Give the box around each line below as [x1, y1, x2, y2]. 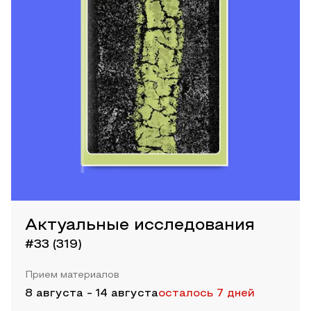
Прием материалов [25, 270, 119, 280]
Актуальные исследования [25, 217, 255, 233]
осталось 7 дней [158, 288, 255, 299]
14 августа [96, 288, 158, 299]
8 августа [25, 288, 83, 299]
